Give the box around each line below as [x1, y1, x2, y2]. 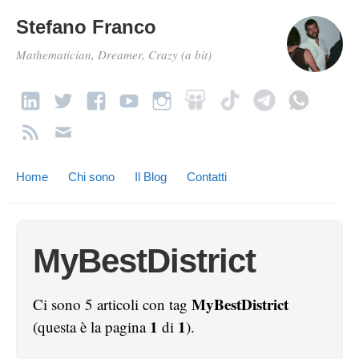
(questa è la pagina [33, 317, 150, 337]
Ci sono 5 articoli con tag [33, 294, 192, 314]
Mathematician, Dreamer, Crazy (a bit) [16, 46, 212, 63]
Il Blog [135, 170, 167, 184]
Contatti [187, 170, 227, 184]
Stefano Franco [16, 16, 156, 38]
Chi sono [68, 170, 115, 184]
